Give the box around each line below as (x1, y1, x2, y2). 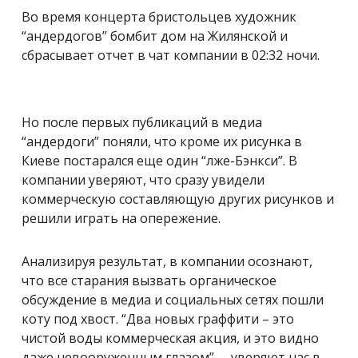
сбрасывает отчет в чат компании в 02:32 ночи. (22, 46, 320, 65)
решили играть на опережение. (22, 209, 221, 228)
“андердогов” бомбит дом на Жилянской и (22, 27, 288, 46)
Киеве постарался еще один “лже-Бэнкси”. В (22, 152, 297, 170)
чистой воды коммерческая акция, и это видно (22, 329, 319, 348)
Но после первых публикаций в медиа (22, 113, 262, 132)
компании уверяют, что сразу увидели (22, 171, 265, 189)
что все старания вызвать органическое (22, 272, 276, 290)
